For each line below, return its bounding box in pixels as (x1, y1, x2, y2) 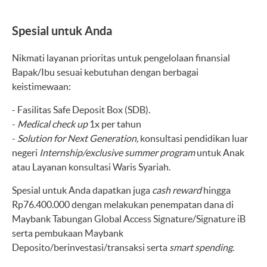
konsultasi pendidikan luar (138, 133, 248, 144)
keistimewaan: (12, 81, 71, 92)
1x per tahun (88, 119, 141, 129)
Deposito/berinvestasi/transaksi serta (12, 242, 169, 253)
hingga (201, 185, 231, 195)
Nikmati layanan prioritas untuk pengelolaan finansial (12, 52, 230, 63)
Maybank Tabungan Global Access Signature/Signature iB (12, 213, 246, 224)
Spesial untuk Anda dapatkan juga (12, 185, 152, 195)
